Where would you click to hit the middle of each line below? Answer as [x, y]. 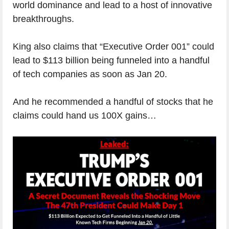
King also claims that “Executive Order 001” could [113, 47]
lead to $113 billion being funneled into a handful [111, 60]
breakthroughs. [43, 19]
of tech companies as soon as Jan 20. [90, 74]
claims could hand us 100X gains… [85, 116]
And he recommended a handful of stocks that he [113, 102]
